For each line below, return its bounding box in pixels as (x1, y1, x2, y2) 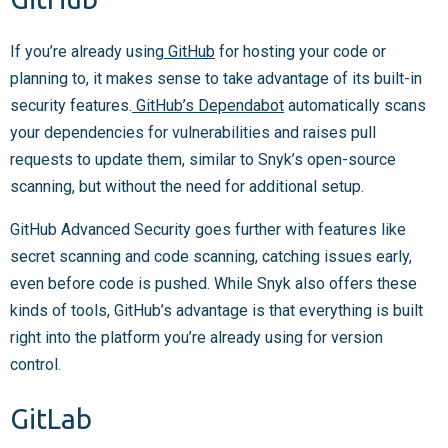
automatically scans (284, 96, 426, 116)
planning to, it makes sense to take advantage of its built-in (10, 69, 422, 89)
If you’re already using (10, 42, 164, 62)
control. (10, 355, 65, 375)
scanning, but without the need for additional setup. (10, 177, 364, 197)
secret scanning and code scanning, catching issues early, (10, 247, 412, 267)
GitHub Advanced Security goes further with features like (10, 220, 406, 240)
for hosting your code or (215, 42, 386, 62)
